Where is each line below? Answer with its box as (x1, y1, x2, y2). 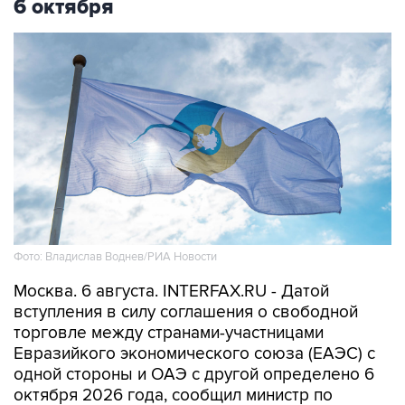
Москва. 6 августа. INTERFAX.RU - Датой (14, 281, 329, 302)
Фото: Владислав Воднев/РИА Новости (14, 250, 217, 265)
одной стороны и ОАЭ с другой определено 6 (14, 364, 374, 385)
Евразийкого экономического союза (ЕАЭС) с (14, 344, 375, 364)
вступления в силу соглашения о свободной (14, 302, 358, 323)
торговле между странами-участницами (14, 323, 324, 344)
